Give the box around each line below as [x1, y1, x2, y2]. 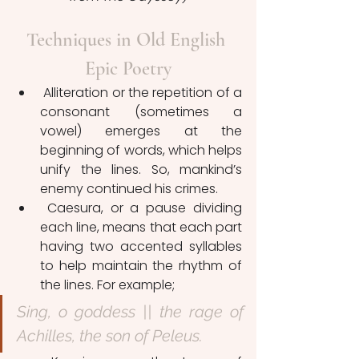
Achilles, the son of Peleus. [17, 325, 203, 345]
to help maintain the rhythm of [40, 256, 242, 275]
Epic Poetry [85, 56, 171, 80]
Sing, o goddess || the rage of [17, 301, 244, 321]
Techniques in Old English [26, 27, 230, 51]
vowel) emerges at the [40, 121, 242, 140]
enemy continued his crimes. [40, 179, 218, 198]
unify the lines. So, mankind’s [40, 159, 242, 179]
